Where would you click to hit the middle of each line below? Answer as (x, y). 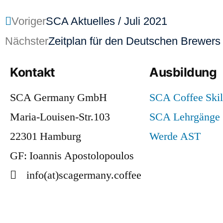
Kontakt (33, 72)
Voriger (29, 21)
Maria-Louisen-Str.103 (60, 117)
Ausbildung (183, 72)
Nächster (27, 41)
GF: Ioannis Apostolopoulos (72, 156)
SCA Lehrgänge (185, 117)
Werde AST (175, 136)
